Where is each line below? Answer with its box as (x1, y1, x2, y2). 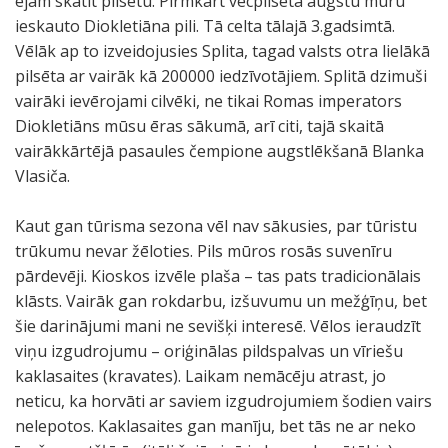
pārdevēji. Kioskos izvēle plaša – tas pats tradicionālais (15, 265, 421, 287)
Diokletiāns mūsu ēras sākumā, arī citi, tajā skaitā (15, 115, 384, 137)
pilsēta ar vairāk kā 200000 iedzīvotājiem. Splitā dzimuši (15, 65, 427, 87)
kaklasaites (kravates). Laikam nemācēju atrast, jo (15, 365, 386, 387)
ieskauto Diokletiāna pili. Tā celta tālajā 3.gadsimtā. (15, 15, 395, 37)
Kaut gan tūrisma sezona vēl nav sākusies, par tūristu (15, 215, 417, 237)
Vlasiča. (15, 165, 70, 187)
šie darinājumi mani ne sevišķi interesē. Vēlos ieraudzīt (15, 315, 421, 337)
